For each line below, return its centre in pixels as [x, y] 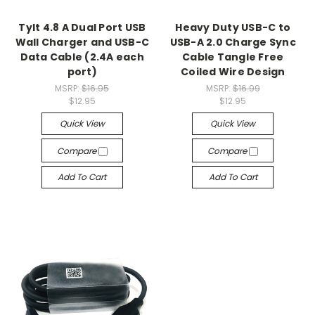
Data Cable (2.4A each [82, 57]
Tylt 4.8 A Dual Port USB [82, 28]
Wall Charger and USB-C [82, 43]
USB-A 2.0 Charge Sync [233, 43]
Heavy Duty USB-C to [233, 28]
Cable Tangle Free [233, 57]
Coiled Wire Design [233, 72]
